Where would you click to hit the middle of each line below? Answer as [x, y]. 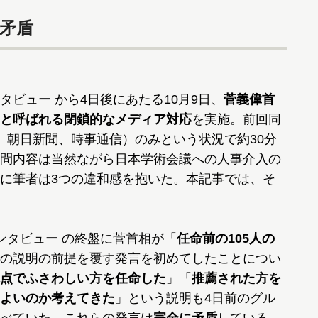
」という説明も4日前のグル [195, 298]
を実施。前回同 [236, 119]
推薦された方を [236, 278]
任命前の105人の [226, 238]
